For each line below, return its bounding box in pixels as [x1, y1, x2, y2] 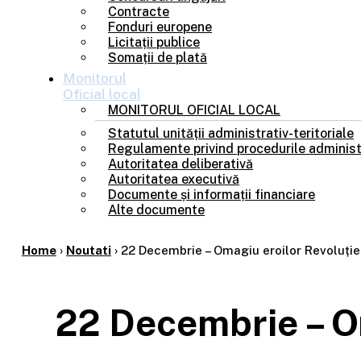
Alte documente [108, 202, 205, 218]
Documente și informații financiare [108, 187, 315, 202]
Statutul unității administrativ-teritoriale [108, 126, 354, 141]
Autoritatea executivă [108, 172, 239, 187]
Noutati [66, 243, 111, 257]
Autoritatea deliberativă [108, 156, 253, 172]
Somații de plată [108, 50, 207, 65]
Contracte [108, 4, 169, 19]
